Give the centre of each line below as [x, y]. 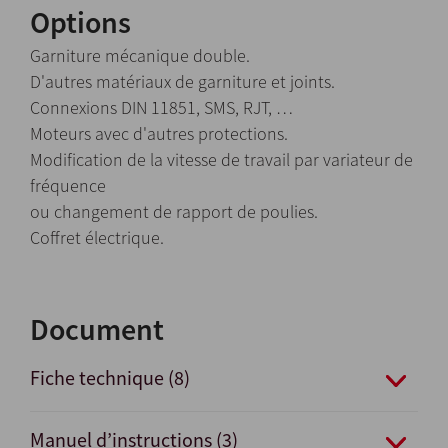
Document [97, 328]
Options [80, 21]
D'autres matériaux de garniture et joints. [182, 81]
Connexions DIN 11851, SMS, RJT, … [161, 107]
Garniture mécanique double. [140, 55]
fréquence [68, 185]
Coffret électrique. [97, 237]
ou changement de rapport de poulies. [174, 211]
